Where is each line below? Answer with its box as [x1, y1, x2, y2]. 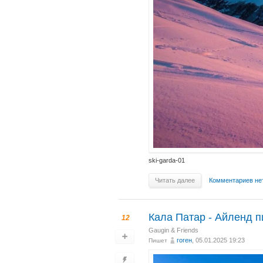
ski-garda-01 [149, 157, 185, 164]
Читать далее [155, 177, 195, 184]
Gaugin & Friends [149, 227, 198, 234]
